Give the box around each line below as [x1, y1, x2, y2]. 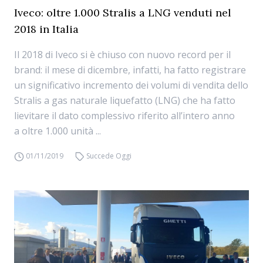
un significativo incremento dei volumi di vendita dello [14, 79, 248, 92]
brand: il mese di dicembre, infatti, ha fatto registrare [14, 63, 246, 76]
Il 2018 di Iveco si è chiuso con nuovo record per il [14, 48, 231, 61]
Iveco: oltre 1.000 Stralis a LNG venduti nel [14, 6, 231, 19]
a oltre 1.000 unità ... [14, 124, 101, 137]
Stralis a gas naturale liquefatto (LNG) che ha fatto [14, 94, 235, 107]
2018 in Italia [14, 22, 79, 36]
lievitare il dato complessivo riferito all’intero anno [14, 109, 235, 122]
